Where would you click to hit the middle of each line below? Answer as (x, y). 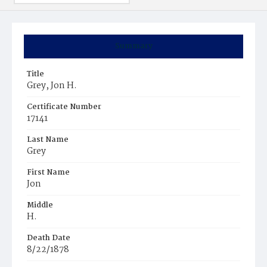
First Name (48, 173)
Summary (133, 46)
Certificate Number (64, 107)
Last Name (48, 140)
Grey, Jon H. (52, 86)
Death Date (49, 238)
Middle (40, 205)
